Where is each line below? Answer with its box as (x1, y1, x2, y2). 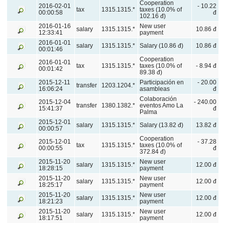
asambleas (140, 85, 170, 93)
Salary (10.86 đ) (140, 42, 184, 50)
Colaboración (140, 95, 177, 103)
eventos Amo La (140, 102, 184, 109)
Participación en (140, 79, 184, 86)
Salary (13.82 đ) (140, 122, 184, 129)
